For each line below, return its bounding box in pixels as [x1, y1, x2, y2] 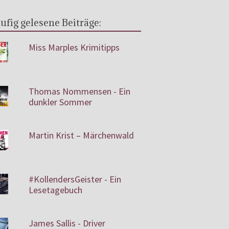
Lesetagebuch [28, 184, 82, 196]
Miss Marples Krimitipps [28, 41, 120, 53]
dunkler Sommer [28, 96, 92, 108]
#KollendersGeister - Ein [28, 173, 121, 185]
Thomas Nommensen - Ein [28, 85, 130, 97]
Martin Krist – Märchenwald [28, 129, 134, 141]
